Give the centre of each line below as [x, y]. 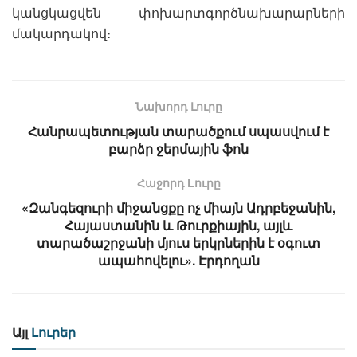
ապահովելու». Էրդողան [178, 260]
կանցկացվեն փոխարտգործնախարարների [178, 12]
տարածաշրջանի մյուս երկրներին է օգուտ [178, 242]
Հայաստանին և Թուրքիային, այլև [178, 225]
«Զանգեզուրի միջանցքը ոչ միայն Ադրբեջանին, [178, 207]
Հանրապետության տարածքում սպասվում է [178, 131]
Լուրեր [52, 331]
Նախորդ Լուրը [178, 106]
